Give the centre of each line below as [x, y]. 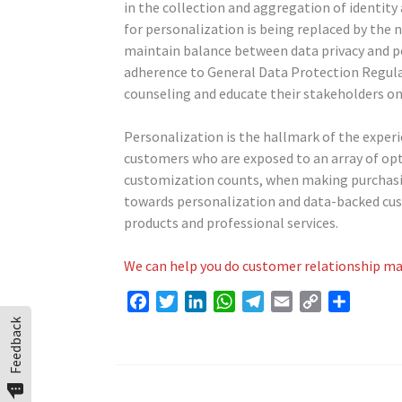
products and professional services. [231, 223]
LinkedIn [233, 301]
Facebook [178, 301]
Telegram [294, 301]
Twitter [201, 301]
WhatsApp [267, 301]
